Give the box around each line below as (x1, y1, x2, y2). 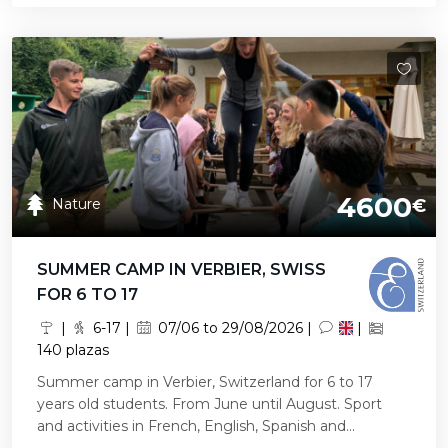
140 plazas (37, 341, 109, 359)
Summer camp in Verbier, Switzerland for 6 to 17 (37, 373, 373, 391)
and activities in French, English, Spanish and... (37, 417, 355, 435)
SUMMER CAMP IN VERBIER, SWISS (37, 260, 326, 279)
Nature (52, 194, 101, 213)
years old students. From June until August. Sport (37, 395, 382, 413)
